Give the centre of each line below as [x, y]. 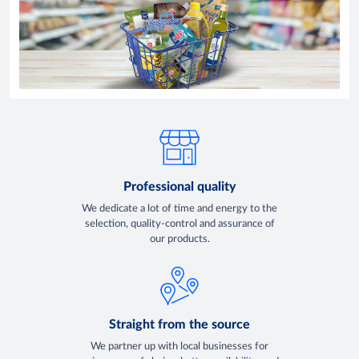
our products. [179, 239]
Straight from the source [179, 325]
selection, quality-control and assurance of [179, 224]
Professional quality [179, 186]
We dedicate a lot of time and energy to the [179, 208]
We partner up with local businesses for [179, 347]
